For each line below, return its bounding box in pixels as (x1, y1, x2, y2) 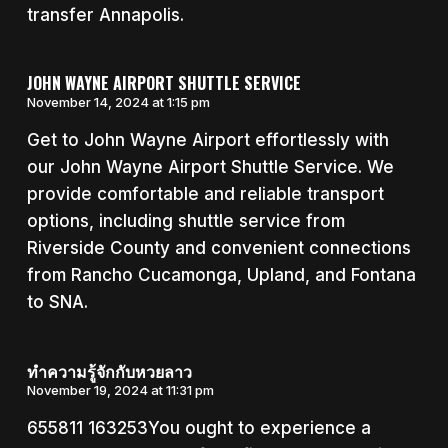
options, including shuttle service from (26, 211, 345, 232)
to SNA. (26, 292, 88, 313)
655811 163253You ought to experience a (26, 417, 371, 438)
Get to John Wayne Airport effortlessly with (26, 130, 389, 151)
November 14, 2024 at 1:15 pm (26, 94, 210, 111)
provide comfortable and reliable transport (26, 184, 384, 205)
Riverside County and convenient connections (26, 238, 411, 259)
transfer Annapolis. (26, 4, 184, 25)
